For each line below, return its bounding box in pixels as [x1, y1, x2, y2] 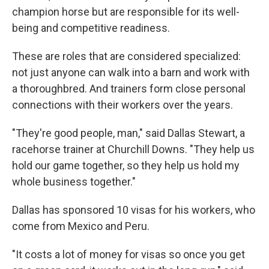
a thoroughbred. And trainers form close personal [12, 82, 246, 95]
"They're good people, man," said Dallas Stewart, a [12, 127, 245, 139]
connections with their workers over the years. [12, 98, 233, 111]
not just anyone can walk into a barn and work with [12, 66, 250, 79]
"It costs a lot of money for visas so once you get [12, 248, 245, 261]
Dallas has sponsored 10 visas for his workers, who [12, 204, 255, 216]
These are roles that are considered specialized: [12, 50, 241, 62]
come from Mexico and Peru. [12, 220, 150, 232]
